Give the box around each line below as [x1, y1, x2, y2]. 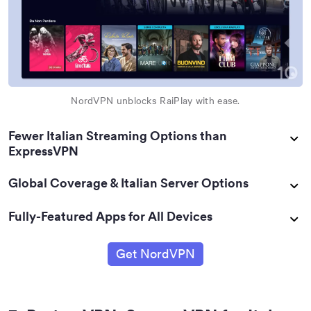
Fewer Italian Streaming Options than [8, 128, 227, 144]
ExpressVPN [8, 143, 78, 160]
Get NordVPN [116, 246, 195, 262]
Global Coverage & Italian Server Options [8, 175, 249, 192]
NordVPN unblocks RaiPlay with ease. [71, 94, 240, 108]
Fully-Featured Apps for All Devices [8, 208, 212, 225]
